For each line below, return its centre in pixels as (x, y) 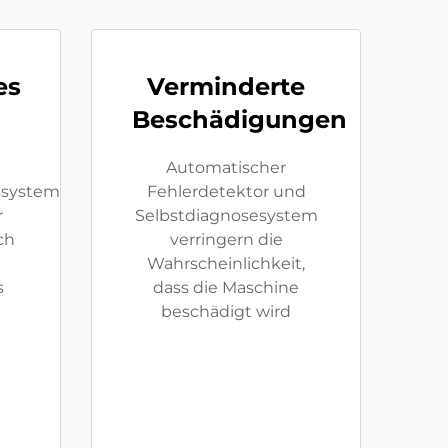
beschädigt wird (226, 311)
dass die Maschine (226, 287)
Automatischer (226, 167)
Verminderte (226, 86)
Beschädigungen (239, 119)
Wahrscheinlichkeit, (226, 263)
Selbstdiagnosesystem (226, 215)
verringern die (226, 239)
